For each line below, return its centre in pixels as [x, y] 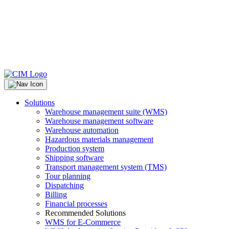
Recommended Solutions [85, 213]
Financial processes [76, 204]
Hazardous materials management [99, 139]
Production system [75, 148]
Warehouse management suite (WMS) [106, 112]
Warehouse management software [99, 121]
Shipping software [74, 158]
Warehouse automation [82, 130]
